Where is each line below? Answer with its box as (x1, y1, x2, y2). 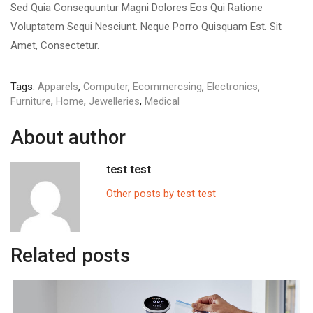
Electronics (207, 80, 258, 93)
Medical (145, 94, 180, 108)
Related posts (10, 244, 130, 267)
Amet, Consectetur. (10, 38, 99, 52)
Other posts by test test (106, 187, 217, 201)
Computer (83, 80, 128, 93)
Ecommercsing (133, 80, 202, 93)
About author (10, 126, 126, 149)
